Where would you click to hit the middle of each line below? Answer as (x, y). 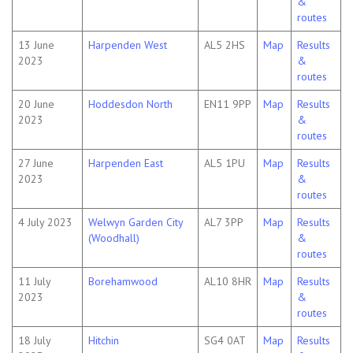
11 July (35, 282)
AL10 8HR (228, 282)
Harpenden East (126, 163)
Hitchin (104, 341)
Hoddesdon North (130, 104)
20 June (36, 104)
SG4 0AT (225, 341)
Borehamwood (123, 282)
